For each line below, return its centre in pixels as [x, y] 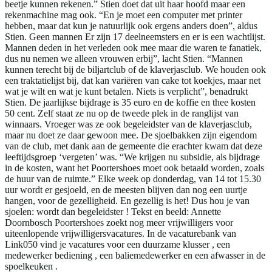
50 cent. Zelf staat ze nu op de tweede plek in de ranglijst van [122, 113]
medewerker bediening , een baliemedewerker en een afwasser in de [135, 255]
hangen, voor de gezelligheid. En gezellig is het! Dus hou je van [127, 200]
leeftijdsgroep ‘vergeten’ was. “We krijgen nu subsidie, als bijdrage [132, 157]
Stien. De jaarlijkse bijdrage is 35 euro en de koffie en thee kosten [130, 102]
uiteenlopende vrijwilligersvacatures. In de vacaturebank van [121, 233]
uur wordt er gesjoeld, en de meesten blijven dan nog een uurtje [126, 189]
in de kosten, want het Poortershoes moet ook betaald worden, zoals [134, 168]
